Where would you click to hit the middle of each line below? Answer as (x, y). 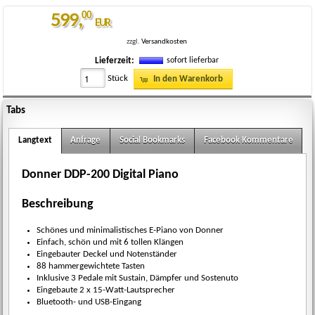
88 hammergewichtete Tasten (91, 266)
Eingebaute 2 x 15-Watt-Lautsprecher (106, 290)
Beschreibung (57, 205)
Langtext (35, 141)
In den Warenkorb (188, 79)
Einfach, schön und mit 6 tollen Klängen (110, 243)
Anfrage (86, 141)
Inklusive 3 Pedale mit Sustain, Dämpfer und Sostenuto (138, 278)
